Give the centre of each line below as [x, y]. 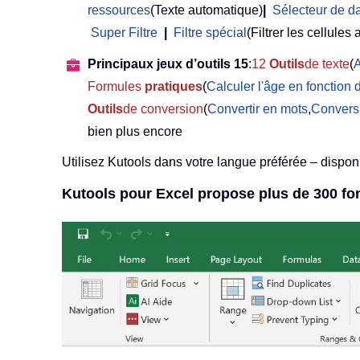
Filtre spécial [210, 33]
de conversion [163, 109]
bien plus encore [135, 132]
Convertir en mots [258, 109]
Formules [116, 87]
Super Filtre [124, 33]
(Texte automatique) [207, 10]
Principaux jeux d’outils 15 [168, 64]
